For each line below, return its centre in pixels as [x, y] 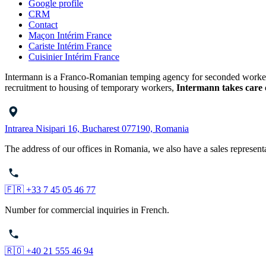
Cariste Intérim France [70, 46]
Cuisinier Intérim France [74, 56]
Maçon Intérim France [70, 35]
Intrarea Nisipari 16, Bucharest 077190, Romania [97, 128]
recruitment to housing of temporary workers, [91, 87]
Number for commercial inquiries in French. [87, 210]
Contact [43, 24]
